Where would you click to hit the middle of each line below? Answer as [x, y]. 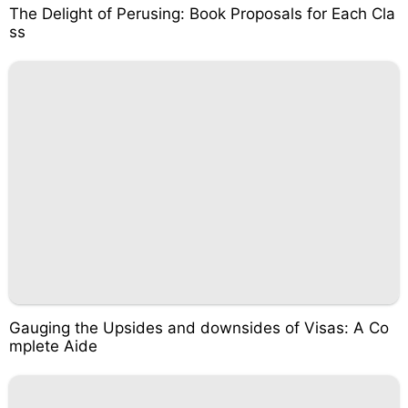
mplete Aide [53, 346]
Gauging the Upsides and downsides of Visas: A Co [199, 328]
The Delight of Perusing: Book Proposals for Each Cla [202, 13]
